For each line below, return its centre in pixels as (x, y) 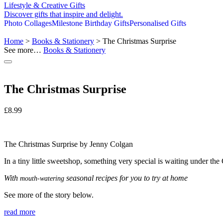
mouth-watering (42, 178)
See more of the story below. (49, 195)
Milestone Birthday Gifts (91, 23)
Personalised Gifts (158, 23)
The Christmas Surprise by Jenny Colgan (68, 144)
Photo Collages (28, 23)
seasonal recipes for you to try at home (126, 178)
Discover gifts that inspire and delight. (63, 14)
